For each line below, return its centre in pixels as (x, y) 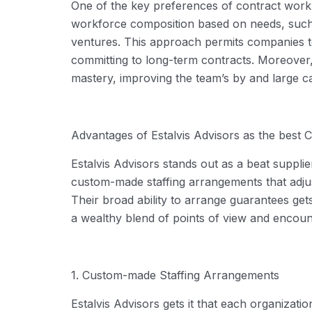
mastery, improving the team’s (152, 78)
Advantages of (111, 135)
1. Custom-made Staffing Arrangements (175, 275)
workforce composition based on (161, 23)
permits (224, 41)
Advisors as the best (247, 135)
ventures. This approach (138, 41)
